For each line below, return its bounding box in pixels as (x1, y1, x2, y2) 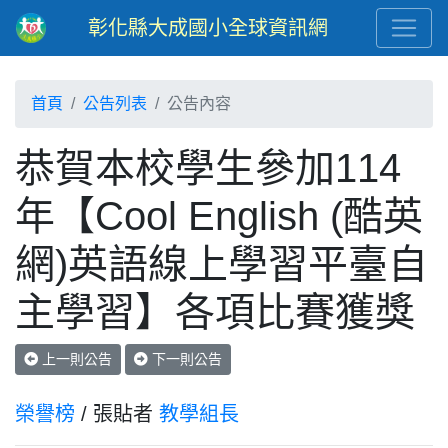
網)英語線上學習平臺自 (15, 242, 428, 286)
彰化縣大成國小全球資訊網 (88, 17, 328, 39)
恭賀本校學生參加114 (15, 146, 401, 190)
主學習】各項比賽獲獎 (15, 290, 415, 334)
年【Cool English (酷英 (15, 194, 423, 238)
